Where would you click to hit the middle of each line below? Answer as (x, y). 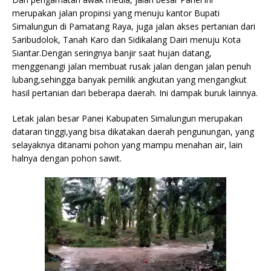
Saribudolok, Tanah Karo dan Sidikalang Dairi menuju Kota (126, 39)
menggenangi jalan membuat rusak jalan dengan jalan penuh (132, 66)
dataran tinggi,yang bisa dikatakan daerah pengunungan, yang (133, 131)
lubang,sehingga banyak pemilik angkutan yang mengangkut (129, 79)
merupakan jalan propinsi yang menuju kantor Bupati (116, 13)
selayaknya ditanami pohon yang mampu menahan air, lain (127, 145)
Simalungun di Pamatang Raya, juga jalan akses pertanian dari (134, 26)
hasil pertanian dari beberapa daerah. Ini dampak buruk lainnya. (135, 93)
